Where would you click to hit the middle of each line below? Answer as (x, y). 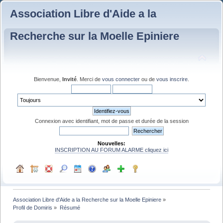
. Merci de (89, 79)
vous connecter (121, 79)
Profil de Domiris (33, 207)
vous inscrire (172, 79)
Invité (69, 79)
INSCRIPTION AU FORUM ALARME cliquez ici (111, 150)
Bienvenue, (48, 79)
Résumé (70, 207)
